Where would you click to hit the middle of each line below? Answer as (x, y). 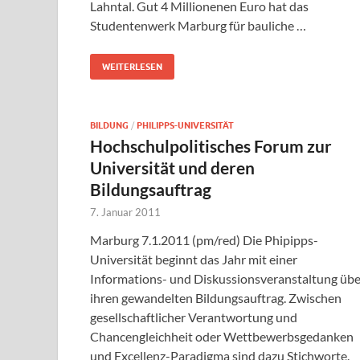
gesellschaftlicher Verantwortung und (194, 317)
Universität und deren (172, 168)
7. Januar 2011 (125, 213)
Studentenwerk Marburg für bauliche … (198, 26)
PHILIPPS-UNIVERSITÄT (185, 126)
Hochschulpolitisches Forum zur (211, 146)
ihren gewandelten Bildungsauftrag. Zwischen (216, 298)
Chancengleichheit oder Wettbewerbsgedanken (222, 337)
